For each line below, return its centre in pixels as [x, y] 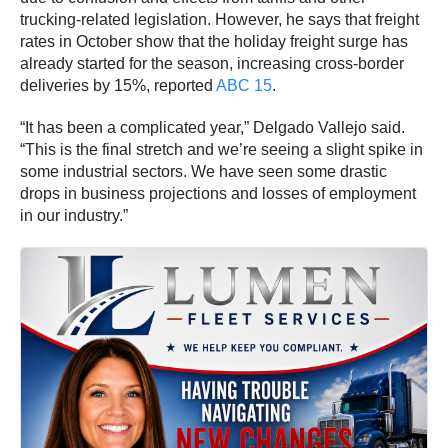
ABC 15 [244, 86]
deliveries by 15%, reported [118, 86]
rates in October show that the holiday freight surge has [214, 42]
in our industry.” [74, 216]
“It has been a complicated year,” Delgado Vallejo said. [212, 128]
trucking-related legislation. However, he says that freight [219, 20]
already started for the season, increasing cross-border [212, 64]
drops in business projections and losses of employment [218, 194]
